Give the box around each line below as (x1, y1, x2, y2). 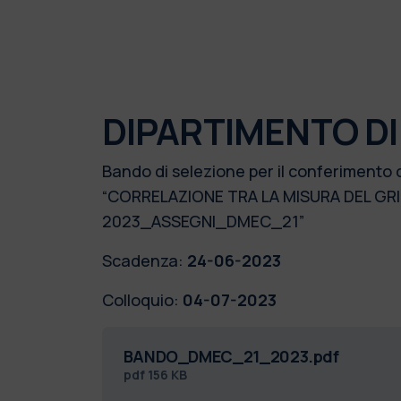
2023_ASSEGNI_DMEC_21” (101, 209, 304, 232)
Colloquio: (101, 288, 179, 311)
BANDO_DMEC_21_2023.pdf (123, 345, 339, 367)
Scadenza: (101, 249, 183, 271)
